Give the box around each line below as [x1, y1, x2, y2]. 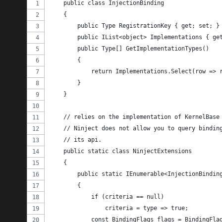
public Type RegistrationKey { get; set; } [49, 22, 220, 30]
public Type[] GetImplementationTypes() [49, 45, 209, 53]
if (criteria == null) [49, 193, 164, 201]
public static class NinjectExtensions [49, 148, 192, 155]
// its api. [49, 136, 102, 144]
